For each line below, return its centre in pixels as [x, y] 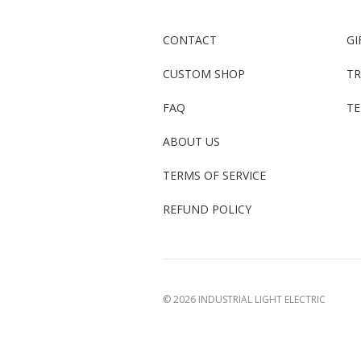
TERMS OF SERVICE [214, 175]
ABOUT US [191, 141]
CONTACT [190, 39]
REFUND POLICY [207, 209]
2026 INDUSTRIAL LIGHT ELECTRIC [249, 299]
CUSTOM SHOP [204, 73]
